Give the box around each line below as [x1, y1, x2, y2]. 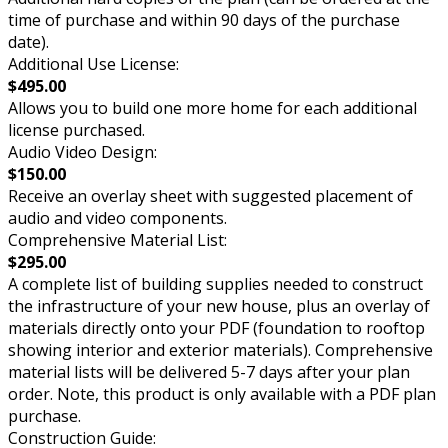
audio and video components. [8, 206, 227, 229]
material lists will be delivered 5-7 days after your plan [8, 360, 410, 383]
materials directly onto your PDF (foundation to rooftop [8, 316, 425, 339]
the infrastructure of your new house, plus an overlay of [8, 294, 430, 317]
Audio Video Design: [8, 140, 157, 163]
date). [8, 30, 49, 53]
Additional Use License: [8, 52, 179, 75]
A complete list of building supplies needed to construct [8, 272, 423, 295]
